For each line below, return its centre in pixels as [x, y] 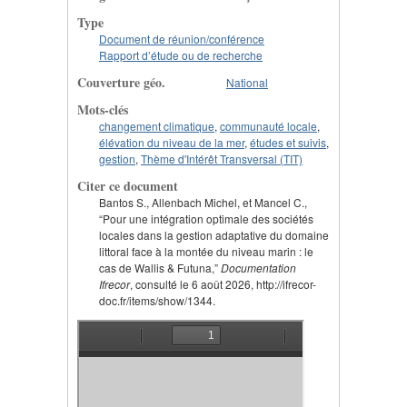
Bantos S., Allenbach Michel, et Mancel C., [203, 202]
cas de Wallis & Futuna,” [160, 267]
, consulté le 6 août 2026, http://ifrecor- [223, 283]
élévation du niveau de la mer [172, 142]
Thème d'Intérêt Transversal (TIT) [222, 158]
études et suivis [288, 142]
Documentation [258, 267]
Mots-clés [103, 109]
